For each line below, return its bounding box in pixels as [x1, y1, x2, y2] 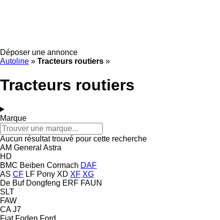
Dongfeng [26, 178, 60, 187]
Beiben [20, 161, 45, 169]
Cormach [47, 161, 79, 169]
